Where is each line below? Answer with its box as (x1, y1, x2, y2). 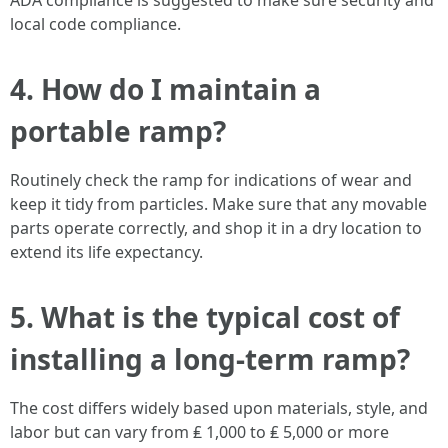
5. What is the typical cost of (10, 298, 400, 336)
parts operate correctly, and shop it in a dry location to (10, 217, 422, 239)
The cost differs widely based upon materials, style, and (10, 397, 428, 419)
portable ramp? (10, 112, 226, 150)
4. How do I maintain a (10, 70, 321, 108)
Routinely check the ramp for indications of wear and (10, 169, 412, 191)
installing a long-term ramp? (10, 340, 410, 378)
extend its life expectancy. (10, 241, 203, 263)
